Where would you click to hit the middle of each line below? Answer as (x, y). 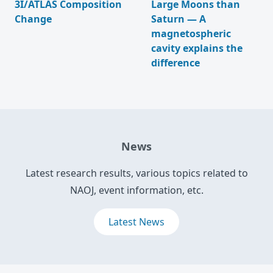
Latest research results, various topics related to (136, 173)
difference (175, 63)
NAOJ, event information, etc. (136, 190)
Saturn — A (179, 19)
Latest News (136, 222)
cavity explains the (197, 48)
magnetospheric (191, 34)
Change (33, 19)
